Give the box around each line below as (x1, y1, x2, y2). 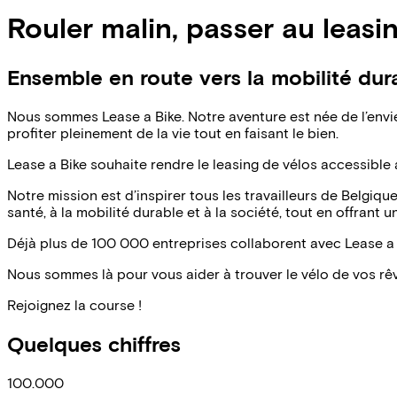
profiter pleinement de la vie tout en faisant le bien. (7, 123, 339, 141)
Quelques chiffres (7, 330, 181, 356)
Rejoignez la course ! (7, 295, 142, 313)
